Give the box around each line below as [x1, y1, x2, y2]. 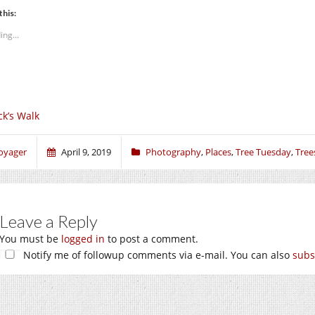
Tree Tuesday [236, 146, 291, 159]
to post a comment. [105, 232, 198, 246]
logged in [61, 232, 105, 246]
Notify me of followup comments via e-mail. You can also [20, 248, 292, 262]
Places [205, 146, 231, 159]
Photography [146, 146, 201, 159]
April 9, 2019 [61, 146, 111, 159]
